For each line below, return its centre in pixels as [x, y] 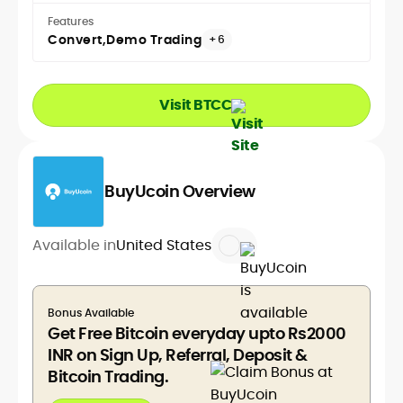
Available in [74, 246]
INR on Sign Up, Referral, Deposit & [178, 355]
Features [71, 22]
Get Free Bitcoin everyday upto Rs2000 [197, 334]
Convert [75, 40]
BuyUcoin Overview [180, 192]
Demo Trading [154, 40]
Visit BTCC [195, 105]
